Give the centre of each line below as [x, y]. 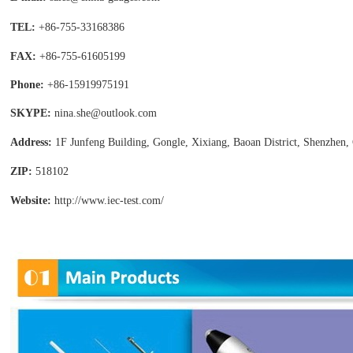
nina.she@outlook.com [106, 113]
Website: [31, 201]
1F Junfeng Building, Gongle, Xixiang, [143, 142]
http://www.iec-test [97, 201]
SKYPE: [31, 113]
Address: [33, 142]
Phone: [29, 85]
